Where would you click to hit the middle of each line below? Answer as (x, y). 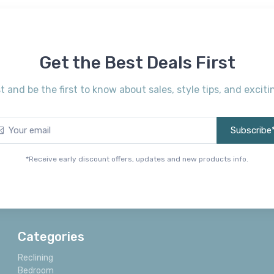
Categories (51, 237)
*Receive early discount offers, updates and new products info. (137, 159)
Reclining (35, 258)
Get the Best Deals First (137, 63)
